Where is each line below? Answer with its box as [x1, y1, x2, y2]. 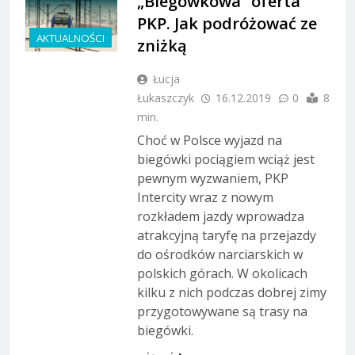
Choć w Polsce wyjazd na [137, 131, 282, 149]
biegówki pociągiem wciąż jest [137, 150, 315, 168]
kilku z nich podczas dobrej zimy [137, 283, 326, 301]
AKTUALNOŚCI [36, 30, 105, 45]
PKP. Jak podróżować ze [137, 12, 317, 34]
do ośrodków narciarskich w [137, 245, 303, 263]
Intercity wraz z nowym [137, 188, 273, 206]
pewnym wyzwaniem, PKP [137, 169, 288, 187]
